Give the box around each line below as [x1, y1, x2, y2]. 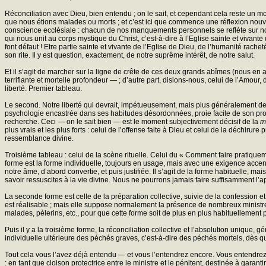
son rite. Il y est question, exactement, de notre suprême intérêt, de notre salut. [5, 50, 255, 59]
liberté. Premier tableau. [5, 84, 82, 93]
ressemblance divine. [5, 134, 74, 142]
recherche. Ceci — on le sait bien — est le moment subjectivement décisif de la [5, 117, 260, 126]
